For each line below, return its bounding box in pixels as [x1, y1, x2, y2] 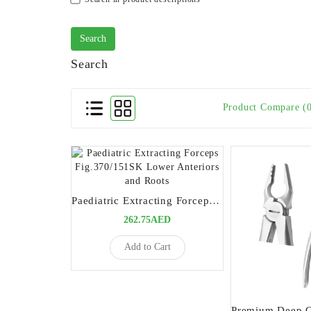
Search [71, 56, 108, 71]
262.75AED [124, 214, 171, 225]
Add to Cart [124, 242, 171, 253]
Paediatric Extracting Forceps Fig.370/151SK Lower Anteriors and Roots [209, 194, 220, 206]
